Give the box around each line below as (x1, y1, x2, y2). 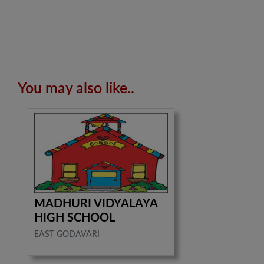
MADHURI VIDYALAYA (34, 197, 158, 210)
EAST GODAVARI (34, 230, 100, 239)
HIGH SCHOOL (34, 212, 115, 224)
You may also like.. (18, 81, 134, 97)
